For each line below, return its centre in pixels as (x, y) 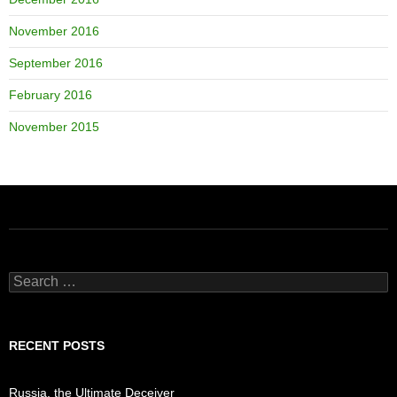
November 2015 (54, 126)
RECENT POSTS (57, 345)
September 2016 (56, 62)
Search (28, 279)
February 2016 (51, 94)
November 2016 (54, 31)
